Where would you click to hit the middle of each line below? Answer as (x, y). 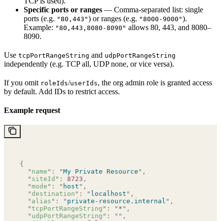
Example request (32, 110)
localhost (109, 193)
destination (53, 193)
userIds (84, 83)
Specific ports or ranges (63, 9)
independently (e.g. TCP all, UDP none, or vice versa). (89, 64)
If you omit (22, 82)
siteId (43, 179)
